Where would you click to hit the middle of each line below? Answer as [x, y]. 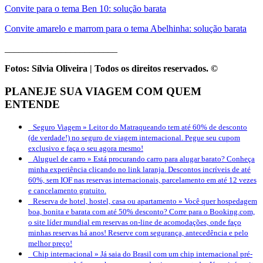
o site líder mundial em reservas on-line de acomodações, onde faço [135, 222]
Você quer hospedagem [221, 201]
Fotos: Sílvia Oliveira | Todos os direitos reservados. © [111, 68]
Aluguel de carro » [63, 159]
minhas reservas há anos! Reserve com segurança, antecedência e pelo [138, 233]
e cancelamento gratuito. [67, 191]
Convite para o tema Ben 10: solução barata [85, 8]
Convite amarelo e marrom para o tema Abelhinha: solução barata [126, 28]
